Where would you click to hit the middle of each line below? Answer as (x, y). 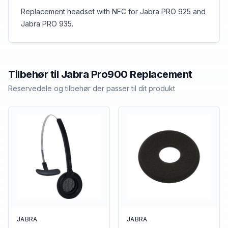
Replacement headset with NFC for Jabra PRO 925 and (113, 11)
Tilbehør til (35, 74)
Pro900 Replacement (141, 74)
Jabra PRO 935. (47, 24)
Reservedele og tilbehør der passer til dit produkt (92, 88)
